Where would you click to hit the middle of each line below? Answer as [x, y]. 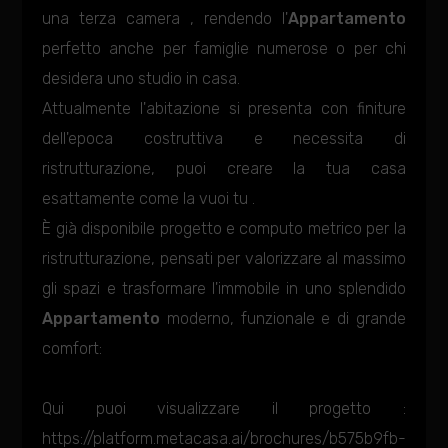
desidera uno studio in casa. [141, 78]
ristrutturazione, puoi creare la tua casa [224, 168]
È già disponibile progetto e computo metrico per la [224, 228]
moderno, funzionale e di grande [283, 318]
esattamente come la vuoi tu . [149, 198]
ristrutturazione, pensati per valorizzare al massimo [224, 258]
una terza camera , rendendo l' [165, 18]
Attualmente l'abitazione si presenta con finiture [224, 108]
